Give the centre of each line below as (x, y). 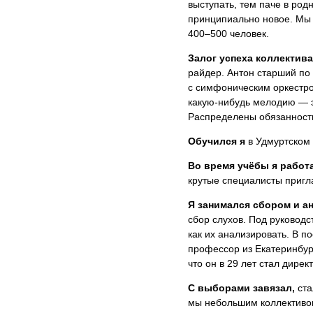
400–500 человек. (228, 33)
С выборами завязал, (241, 287)
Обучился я (216, 141)
